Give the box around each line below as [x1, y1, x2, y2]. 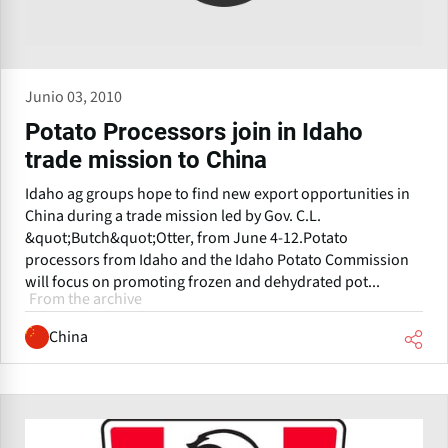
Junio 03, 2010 [25, 85, 122, 108]
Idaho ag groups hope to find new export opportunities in [25, 182, 410, 205]
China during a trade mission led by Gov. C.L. [25, 204, 321, 227]
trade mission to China [25, 145, 267, 174]
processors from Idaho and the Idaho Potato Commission [25, 248, 409, 271]
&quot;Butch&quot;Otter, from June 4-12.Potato [25, 226, 348, 249]
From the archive [29, 287, 142, 310]
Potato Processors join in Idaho [25, 117, 363, 146]
